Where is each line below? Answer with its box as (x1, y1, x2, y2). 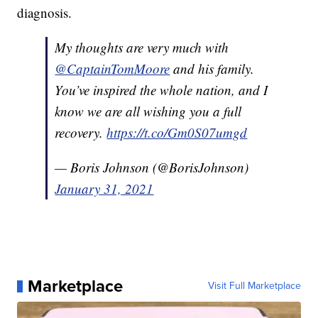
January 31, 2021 (55, 180, 154, 198)
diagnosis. (17, 4, 72, 22)
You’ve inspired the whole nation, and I (55, 81, 268, 99)
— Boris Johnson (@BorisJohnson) (55, 158, 249, 177)
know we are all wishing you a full (55, 102, 242, 121)
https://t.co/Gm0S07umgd (106, 124, 248, 142)
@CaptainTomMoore (55, 60, 170, 78)
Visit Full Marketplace (207, 278, 301, 294)
